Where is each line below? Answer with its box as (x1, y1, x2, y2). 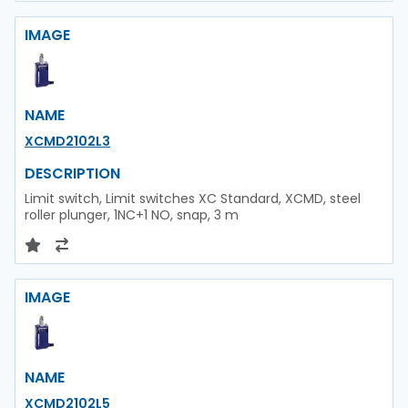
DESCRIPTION (25, 162, 120, 184)
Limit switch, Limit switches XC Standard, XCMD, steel (25, 189, 361, 208)
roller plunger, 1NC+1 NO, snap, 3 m (25, 205, 239, 224)
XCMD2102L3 (25, 131, 110, 150)
